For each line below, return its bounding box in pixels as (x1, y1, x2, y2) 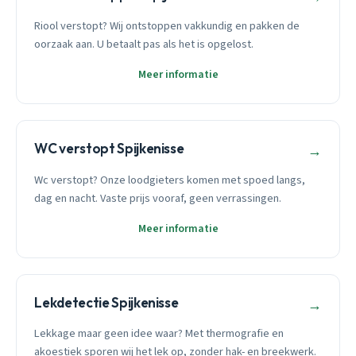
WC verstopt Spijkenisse (34, 140, 184, 157)
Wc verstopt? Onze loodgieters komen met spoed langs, (34, 171, 306, 188)
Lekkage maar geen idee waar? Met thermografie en (34, 325, 284, 342)
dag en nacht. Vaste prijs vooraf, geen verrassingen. (34, 189, 282, 207)
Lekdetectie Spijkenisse (34, 293, 179, 311)
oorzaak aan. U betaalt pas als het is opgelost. (34, 36, 254, 53)
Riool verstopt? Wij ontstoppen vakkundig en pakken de (34, 17, 300, 35)
